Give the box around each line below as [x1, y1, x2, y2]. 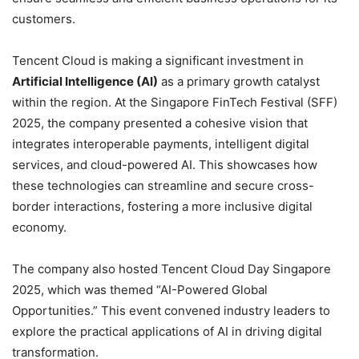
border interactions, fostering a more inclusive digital [12, 199, 313, 215]
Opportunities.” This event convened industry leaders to [12, 303, 330, 319]
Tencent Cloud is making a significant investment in [12, 53, 304, 69]
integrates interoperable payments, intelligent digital [12, 136, 309, 152]
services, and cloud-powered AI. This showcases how [12, 157, 317, 173]
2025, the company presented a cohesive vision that [12, 115, 308, 131]
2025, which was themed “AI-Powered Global [12, 282, 268, 298]
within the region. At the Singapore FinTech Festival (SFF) [12, 95, 337, 111]
